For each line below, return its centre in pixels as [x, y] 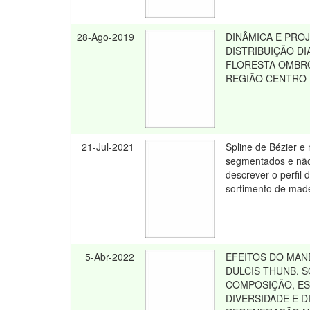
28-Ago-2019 [106, 37]
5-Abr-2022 [110, 257]
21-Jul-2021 [108, 147]
